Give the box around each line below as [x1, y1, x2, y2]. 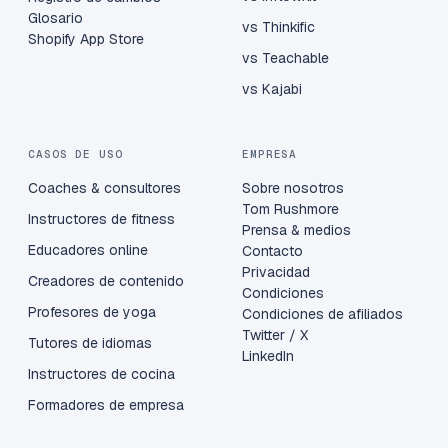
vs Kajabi [242, 80, 302, 99]
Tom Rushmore [242, 200, 339, 219]
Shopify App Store [28, 30, 144, 49]
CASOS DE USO [28, 147, 123, 162]
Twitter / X [242, 326, 308, 345]
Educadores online [28, 241, 148, 260]
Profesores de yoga [28, 303, 156, 322]
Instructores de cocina [28, 365, 175, 384]
